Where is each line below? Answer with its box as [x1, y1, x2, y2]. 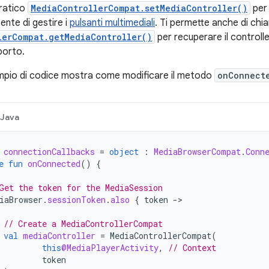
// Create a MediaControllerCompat [4, 218, 163, 229]
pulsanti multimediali [70, 17, 155, 29]
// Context [168, 242, 216, 253]
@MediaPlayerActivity [61, 242, 159, 253]
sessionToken [47, 194, 106, 205]
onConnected [28, 158, 80, 169]
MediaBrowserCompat [154, 146, 241, 157]
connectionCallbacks [4, 146, 95, 157]
